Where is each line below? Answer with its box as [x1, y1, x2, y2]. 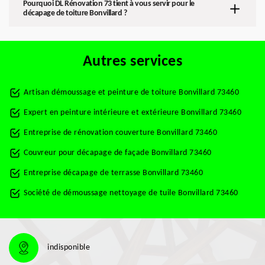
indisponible [47, 243, 90, 252]
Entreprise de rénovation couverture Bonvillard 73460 [24, 128, 217, 137]
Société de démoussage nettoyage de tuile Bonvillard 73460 [24, 189, 238, 198]
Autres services [82, 54, 183, 70]
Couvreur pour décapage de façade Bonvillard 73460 [24, 148, 212, 157]
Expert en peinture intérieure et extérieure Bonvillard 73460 [24, 108, 241, 117]
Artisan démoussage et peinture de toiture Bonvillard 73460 [24, 88, 239, 97]
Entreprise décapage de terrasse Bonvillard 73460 [24, 169, 203, 177]
